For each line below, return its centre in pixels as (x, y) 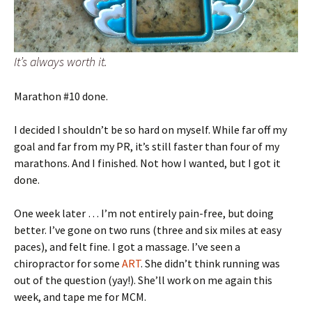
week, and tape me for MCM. (80, 297)
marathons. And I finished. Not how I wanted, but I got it (147, 163)
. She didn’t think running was (210, 264)
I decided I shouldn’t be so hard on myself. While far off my (150, 130)
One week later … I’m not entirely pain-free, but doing (144, 213)
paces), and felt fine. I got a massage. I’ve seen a (127, 247)
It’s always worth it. (61, 62)
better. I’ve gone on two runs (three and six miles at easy (148, 230)
